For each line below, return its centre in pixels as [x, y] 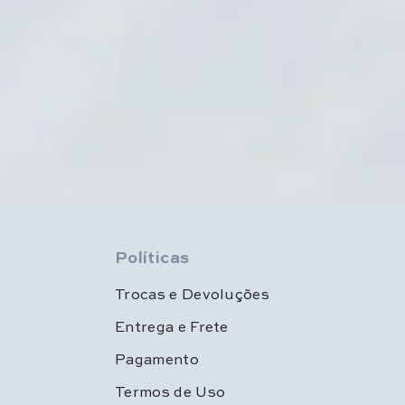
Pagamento [156, 358]
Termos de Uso [170, 391]
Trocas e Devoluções [192, 293]
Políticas [152, 256]
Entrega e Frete [171, 325]
